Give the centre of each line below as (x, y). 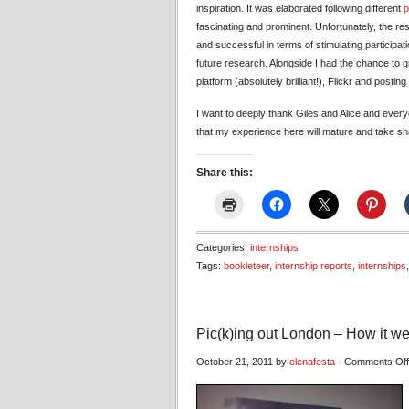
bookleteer (246, 266)
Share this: (225, 173)
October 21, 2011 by (243, 362)
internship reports (314, 266)
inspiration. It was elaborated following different (300, 8)
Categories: (223, 247)
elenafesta (312, 362)
